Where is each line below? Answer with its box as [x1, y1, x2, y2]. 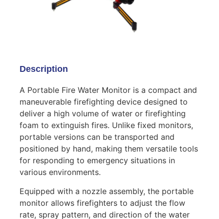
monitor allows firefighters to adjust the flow [20, 197, 185, 208]
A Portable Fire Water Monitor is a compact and [20, 85, 197, 95]
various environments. [20, 167, 101, 177]
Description [20, 64, 68, 74]
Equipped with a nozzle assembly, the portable [20, 186, 194, 196]
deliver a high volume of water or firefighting [20, 109, 186, 119]
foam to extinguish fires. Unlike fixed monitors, [20, 120, 193, 131]
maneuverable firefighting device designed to [20, 97, 188, 107]
